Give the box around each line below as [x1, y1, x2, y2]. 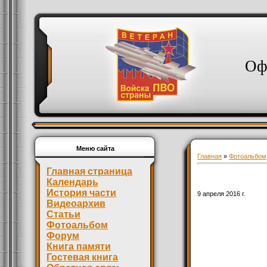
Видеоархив [46, 198, 105, 209]
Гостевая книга [46, 252, 118, 262]
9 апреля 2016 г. [197, 190, 246, 198]
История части [46, 188, 116, 198]
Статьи [46, 209, 80, 219]
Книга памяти [46, 241, 111, 252]
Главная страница [46, 166, 132, 176]
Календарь [46, 177, 98, 187]
